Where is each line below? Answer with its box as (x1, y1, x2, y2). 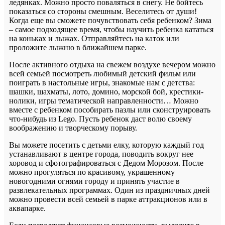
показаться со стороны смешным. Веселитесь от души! (9, 7, 197, 16)
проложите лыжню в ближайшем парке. (9, 43, 147, 52)
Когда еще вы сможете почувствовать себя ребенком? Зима (9, 16, 211, 25)
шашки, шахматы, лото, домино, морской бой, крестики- (9, 87, 203, 96)
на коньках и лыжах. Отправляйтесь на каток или (9, 34, 179, 43)
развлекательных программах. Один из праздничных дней (9, 185, 210, 194)
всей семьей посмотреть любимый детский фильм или (9, 69, 196, 78)
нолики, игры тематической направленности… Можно (9, 96, 198, 105)
